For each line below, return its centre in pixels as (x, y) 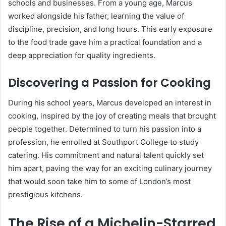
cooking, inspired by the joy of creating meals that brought (112, 116)
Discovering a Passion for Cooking (109, 82)
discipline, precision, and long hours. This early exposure (110, 29)
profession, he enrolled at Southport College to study (103, 142)
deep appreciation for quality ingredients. (82, 55)
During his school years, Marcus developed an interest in (110, 103)
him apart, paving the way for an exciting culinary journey (110, 168)
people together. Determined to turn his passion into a (105, 129)
